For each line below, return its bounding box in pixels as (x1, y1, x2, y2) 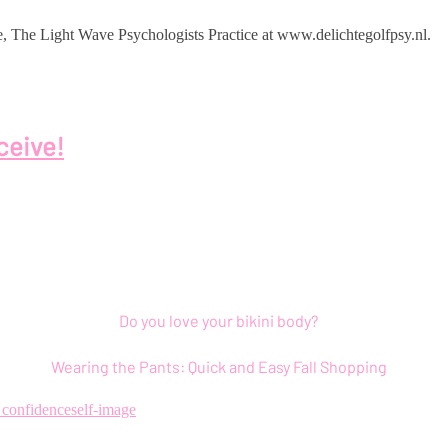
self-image (71, 401, 136, 419)
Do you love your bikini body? (119, 311, 319, 331)
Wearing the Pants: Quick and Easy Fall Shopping (50, 357, 387, 377)
